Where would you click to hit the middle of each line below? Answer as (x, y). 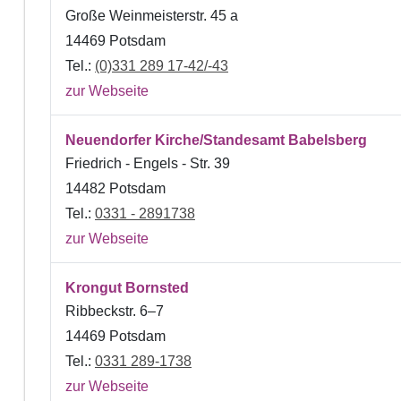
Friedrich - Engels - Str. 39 (148, 163)
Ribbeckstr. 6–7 (115, 311)
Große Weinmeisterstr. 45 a (152, 15)
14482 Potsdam (115, 188)
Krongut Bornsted (127, 287)
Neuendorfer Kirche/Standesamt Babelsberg (216, 140)
